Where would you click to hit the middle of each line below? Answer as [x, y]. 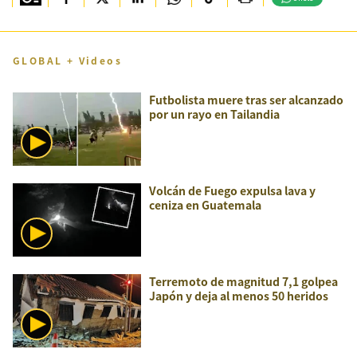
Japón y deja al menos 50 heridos [239, 296]
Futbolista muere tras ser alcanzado [246, 100]
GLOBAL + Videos [67, 60]
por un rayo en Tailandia [214, 114]
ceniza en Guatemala [205, 205]
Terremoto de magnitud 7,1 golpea [243, 281]
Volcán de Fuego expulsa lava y [232, 190]
